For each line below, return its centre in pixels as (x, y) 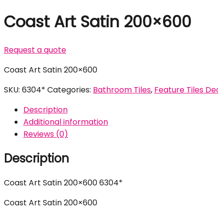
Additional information (66, 122)
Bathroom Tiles (122, 90)
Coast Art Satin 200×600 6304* (63, 183)
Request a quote (35, 50)
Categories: (70, 90)
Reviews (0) (46, 134)
